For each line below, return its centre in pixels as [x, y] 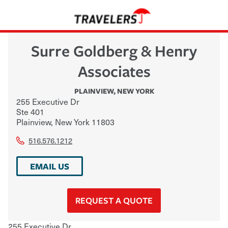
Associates [114, 71]
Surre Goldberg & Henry [114, 50]
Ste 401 [30, 111]
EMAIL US [50, 166]
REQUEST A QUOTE [114, 200]
